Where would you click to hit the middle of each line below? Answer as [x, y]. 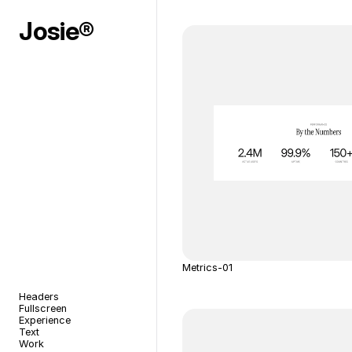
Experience [45, 320]
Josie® [57, 31]
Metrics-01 [208, 268]
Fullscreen [43, 308]
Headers [39, 297]
